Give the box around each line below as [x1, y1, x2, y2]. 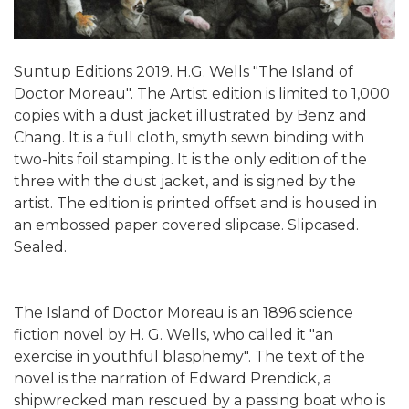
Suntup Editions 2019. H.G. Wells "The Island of [14, 63, 353, 81]
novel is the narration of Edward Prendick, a [14, 370, 331, 388]
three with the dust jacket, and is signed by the [14, 173, 356, 191]
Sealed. [14, 238, 67, 257]
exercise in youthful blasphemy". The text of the [14, 348, 365, 366]
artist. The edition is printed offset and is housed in [14, 194, 377, 213]
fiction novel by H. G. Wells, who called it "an [14, 326, 333, 344]
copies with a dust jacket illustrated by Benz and [14, 107, 367, 125]
